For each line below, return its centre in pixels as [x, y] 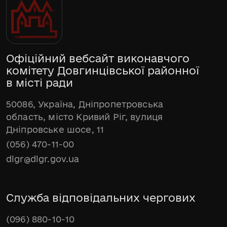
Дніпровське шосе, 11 [55, 129]
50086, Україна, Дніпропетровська [85, 104]
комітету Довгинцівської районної [103, 70]
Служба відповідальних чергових [101, 197]
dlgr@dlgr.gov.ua [43, 159]
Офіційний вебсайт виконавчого [98, 58]
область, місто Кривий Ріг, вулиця [85, 117]
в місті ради [40, 82]
